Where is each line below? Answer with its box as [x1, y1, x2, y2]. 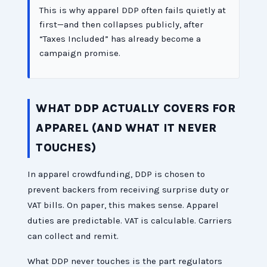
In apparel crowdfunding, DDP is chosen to [27, 169, 206, 180]
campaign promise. [39, 48, 121, 59]
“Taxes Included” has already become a [39, 33, 201, 45]
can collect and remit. [27, 231, 119, 242]
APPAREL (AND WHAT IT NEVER [36, 122, 217, 135]
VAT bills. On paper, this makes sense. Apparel [27, 200, 219, 211]
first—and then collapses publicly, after [39, 19, 204, 30]
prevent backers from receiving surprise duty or [27, 184, 229, 195]
